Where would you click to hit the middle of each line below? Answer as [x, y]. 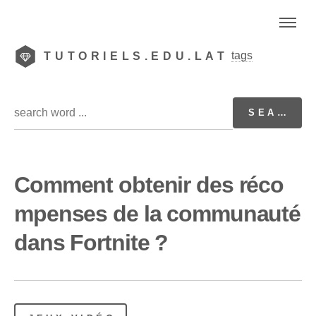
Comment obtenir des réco [149, 184]
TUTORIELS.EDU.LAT [136, 56]
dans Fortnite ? [91, 242]
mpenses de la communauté [158, 213]
